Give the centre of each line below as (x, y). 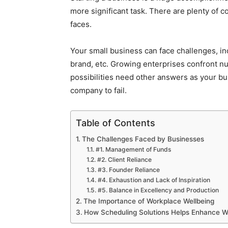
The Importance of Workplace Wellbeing (149, 201)
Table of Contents (116, 123)
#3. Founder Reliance (129, 170)
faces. (81, 24)
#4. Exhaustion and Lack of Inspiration (154, 180)
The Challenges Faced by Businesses (143, 139)
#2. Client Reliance (124, 160)
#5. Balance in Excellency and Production (158, 190)
